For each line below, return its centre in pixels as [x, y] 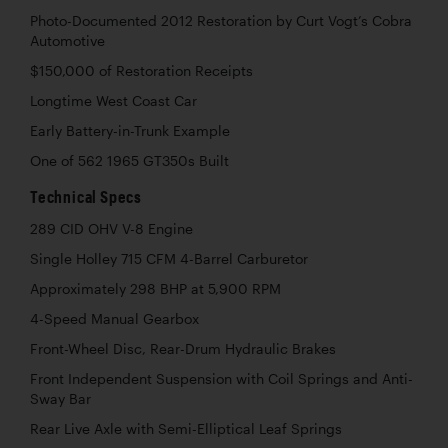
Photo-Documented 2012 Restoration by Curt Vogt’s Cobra [221, 21]
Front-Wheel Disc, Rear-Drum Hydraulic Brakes [183, 349]
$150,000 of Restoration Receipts [141, 71]
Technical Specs [86, 197]
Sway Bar [60, 399]
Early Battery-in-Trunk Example [130, 131]
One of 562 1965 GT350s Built [129, 161]
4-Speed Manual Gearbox [114, 319]
